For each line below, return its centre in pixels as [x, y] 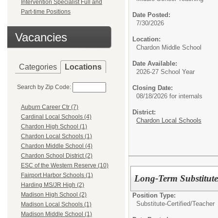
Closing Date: [153, 88]
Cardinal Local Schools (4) [56, 117]
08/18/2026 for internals [169, 96]
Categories [38, 67]
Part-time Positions [46, 12]
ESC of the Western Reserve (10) [65, 166]
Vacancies [41, 37]
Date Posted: [151, 15]
